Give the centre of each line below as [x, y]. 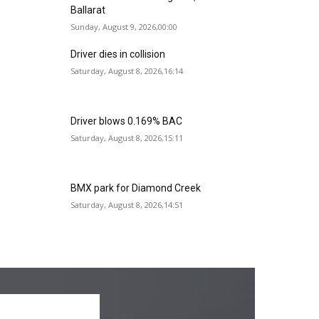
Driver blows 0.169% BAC [127, 121]
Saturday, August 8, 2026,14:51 [127, 205]
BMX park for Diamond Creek [136, 188]
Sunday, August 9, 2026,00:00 [124, 27]
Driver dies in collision [118, 54]
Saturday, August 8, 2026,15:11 [127, 138]
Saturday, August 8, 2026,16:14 [127, 71]
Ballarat [88, 10]
